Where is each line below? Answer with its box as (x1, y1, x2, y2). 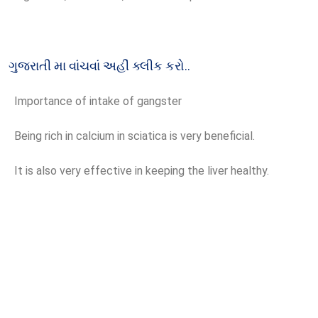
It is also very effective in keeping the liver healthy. (9, 164, 269, 178)
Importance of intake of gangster (9, 94, 182, 109)
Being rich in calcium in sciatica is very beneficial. (9, 129, 255, 143)
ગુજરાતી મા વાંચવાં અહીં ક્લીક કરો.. (9, 58, 190, 74)
